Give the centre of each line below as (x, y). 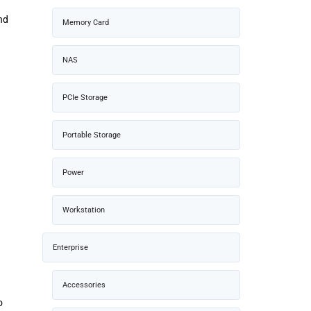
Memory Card (86, 22)
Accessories (84, 285)
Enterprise (70, 247)
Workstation (84, 210)
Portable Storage (92, 135)
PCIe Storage (85, 97)
